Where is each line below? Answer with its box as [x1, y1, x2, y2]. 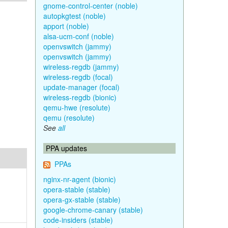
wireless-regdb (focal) [43, 72, 113, 82]
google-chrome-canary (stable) [43, 205, 143, 215]
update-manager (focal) [43, 82, 120, 92]
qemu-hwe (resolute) [43, 102, 110, 112]
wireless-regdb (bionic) [43, 92, 117, 102]
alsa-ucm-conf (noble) [43, 31, 114, 41]
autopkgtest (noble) [43, 11, 106, 21]
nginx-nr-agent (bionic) [43, 174, 116, 184]
